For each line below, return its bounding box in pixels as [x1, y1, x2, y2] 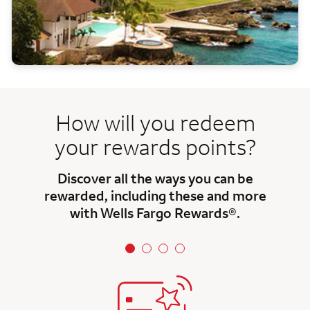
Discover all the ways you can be [57, 169, 253, 187]
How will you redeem [55, 107, 255, 136]
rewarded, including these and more [44, 186, 266, 204]
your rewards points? [55, 131, 255, 161]
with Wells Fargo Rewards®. [70, 203, 240, 221]
